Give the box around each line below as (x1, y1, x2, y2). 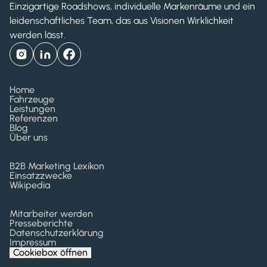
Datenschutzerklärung (10, 227, 104, 238)
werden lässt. (10, 29, 66, 41)
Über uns (10, 132, 48, 143)
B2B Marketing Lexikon (10, 160, 104, 172)
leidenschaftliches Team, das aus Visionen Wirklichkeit (10, 15, 234, 26)
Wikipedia (10, 179, 50, 191)
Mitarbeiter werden (10, 208, 93, 219)
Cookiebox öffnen (13, 247, 88, 258)
